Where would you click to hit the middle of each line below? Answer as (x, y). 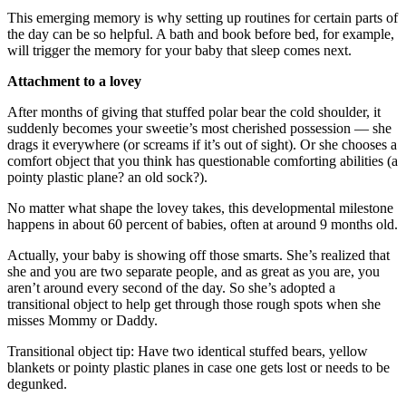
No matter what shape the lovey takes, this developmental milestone (200, 208)
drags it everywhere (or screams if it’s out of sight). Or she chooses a (202, 145)
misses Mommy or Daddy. (82, 321)
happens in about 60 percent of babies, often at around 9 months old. (203, 225)
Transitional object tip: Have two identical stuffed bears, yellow (188, 352)
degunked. (37, 384)
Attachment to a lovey (74, 82)
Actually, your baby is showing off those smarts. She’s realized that (198, 256)
